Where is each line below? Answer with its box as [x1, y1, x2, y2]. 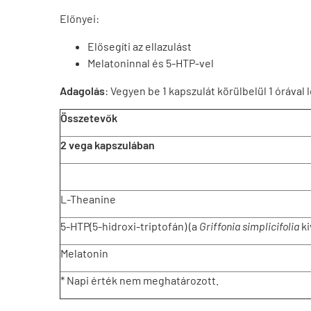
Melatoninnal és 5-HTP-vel [87, 56, 214, 69]
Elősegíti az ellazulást [87, 40, 192, 53]
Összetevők [60, 111, 117, 124]
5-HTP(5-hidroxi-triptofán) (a [60, 219, 199, 233]
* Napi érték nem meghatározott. [60, 274, 219, 287]
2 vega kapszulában [60, 138, 155, 151]
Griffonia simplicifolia [199, 219, 299, 233]
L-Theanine [60, 192, 116, 205]
